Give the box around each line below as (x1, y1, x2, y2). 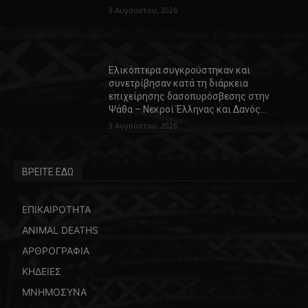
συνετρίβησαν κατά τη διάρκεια (109, 78, 249, 89)
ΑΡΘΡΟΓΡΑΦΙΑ (22, 245, 89, 257)
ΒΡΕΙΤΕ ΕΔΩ (22, 166, 74, 178)
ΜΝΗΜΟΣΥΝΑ (22, 286, 87, 298)
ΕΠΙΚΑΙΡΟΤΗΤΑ (22, 203, 91, 216)
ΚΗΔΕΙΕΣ (22, 265, 61, 278)
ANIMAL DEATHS (22, 224, 98, 236)
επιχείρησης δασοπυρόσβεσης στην (109, 91, 270, 102)
